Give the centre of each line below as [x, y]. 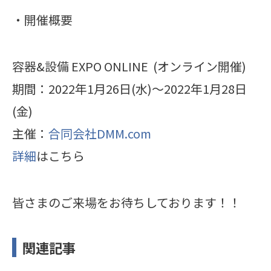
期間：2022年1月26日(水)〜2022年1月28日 [129, 89]
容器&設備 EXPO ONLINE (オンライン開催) [129, 67]
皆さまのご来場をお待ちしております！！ [126, 202]
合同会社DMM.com [100, 134]
